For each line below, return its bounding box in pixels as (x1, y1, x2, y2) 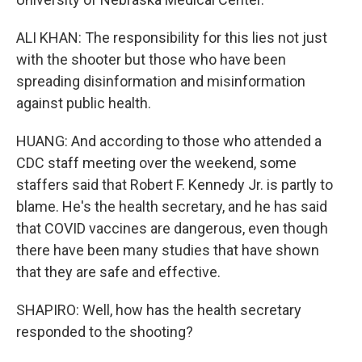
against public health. (16, 95, 151, 112)
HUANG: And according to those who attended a (16, 133, 322, 149)
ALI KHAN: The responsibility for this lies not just (16, 29, 327, 46)
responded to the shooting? (16, 323, 193, 340)
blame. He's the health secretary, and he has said (16, 198, 327, 215)
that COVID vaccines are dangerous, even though (16, 220, 328, 237)
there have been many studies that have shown (16, 242, 319, 259)
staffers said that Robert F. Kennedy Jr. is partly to (16, 176, 333, 193)
